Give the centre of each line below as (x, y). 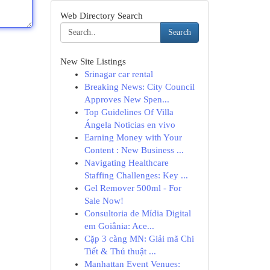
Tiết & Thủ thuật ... (120, 251)
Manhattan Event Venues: (132, 264)
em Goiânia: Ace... (119, 226)
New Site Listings (93, 61)
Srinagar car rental (118, 74)
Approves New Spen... (127, 99)
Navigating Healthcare (126, 163)
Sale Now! (104, 201)
